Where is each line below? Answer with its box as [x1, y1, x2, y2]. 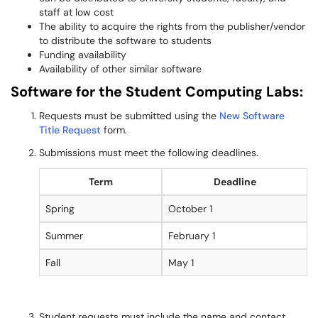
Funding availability [39, 48, 126, 61]
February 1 [168, 229, 215, 242]
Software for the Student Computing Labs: [11, 82, 303, 101]
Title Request [39, 124, 101, 136]
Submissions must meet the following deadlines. [39, 146, 258, 159]
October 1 [168, 202, 212, 215]
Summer [45, 229, 83, 242]
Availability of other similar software [39, 62, 202, 75]
